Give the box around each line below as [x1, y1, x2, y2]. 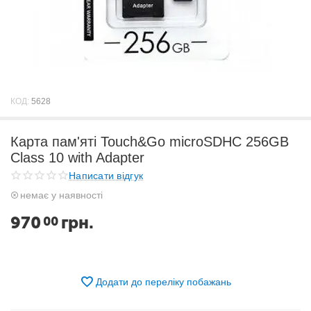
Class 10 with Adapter [10, 150, 144, 165]
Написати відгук [69, 169, 144, 181]
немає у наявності [20, 190, 103, 201]
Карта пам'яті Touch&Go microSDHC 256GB [10, 134, 289, 149]
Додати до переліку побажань [96, 276, 231, 287]
